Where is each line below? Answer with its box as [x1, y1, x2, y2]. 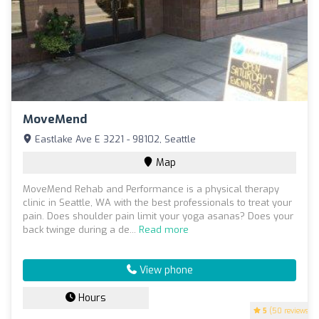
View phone [136, 263, 193, 277]
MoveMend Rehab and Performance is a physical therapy [23, 182, 279, 195]
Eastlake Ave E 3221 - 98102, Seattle [32, 132, 196, 145]
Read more [139, 223, 189, 236]
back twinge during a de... [23, 223, 139, 236]
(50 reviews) [267, 305, 311, 315]
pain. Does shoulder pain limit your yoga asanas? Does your [23, 209, 293, 222]
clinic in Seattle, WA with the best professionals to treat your [23, 196, 292, 209]
